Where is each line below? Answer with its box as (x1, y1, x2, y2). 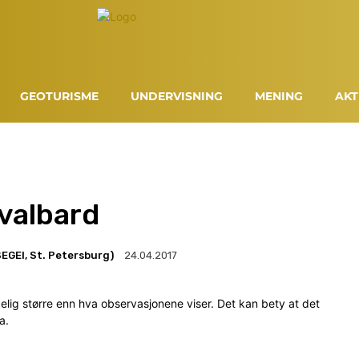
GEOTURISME (20, 89, 99, 104)
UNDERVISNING (131, 89, 224, 104)
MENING (255, 89, 304, 104)
